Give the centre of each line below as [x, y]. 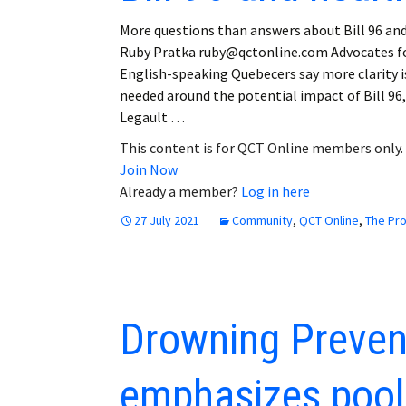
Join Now [149, 169]
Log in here [275, 191]
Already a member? [180, 191]
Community [262, 220]
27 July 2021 [167, 220]
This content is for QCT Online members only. [261, 147]
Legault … [152, 116]
